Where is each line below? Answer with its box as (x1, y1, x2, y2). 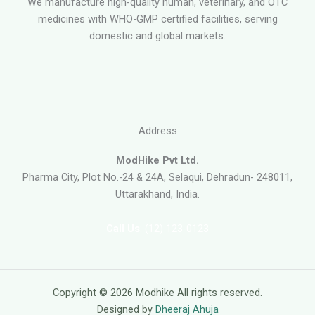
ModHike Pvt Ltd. (116, 153, 199, 167)
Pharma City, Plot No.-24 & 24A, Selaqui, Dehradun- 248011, (22, 170, 292, 184)
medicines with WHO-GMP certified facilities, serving (37, 12, 278, 25)
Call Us (106, 222, 140, 236)
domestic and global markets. (89, 29, 226, 42)
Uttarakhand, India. (115, 187, 200, 200)
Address (138, 124, 177, 137)
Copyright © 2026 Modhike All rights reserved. (53, 286, 262, 299)
